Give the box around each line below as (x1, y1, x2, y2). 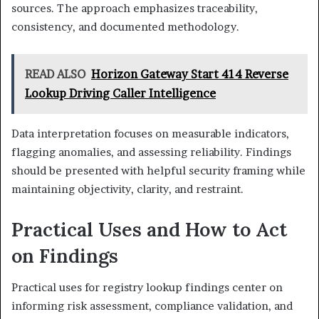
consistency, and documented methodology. (11, 19, 239, 33)
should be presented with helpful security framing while (11, 163, 305, 177)
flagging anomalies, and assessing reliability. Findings (11, 145, 291, 159)
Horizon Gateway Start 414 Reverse (91, 66, 288, 81)
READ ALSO (25, 66, 85, 81)
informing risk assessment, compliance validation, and (11, 299, 293, 313)
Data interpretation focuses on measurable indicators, (11, 126, 289, 140)
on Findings (11, 243, 118, 268)
